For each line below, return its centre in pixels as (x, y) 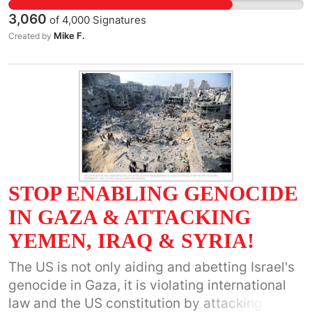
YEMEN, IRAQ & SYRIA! (131, 241)
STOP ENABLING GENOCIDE (153, 193)
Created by (31, 36)
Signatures (118, 20)
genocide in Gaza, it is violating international (147, 285)
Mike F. (69, 36)
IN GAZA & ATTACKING (130, 217)
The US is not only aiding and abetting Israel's (151, 267)
